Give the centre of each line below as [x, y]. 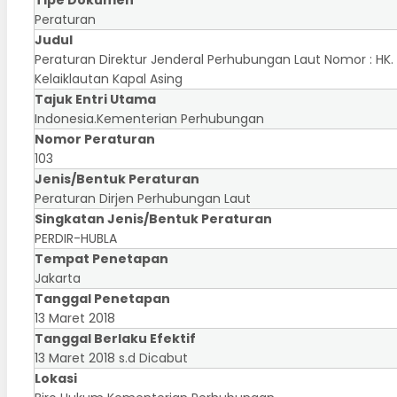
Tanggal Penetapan [102, 298]
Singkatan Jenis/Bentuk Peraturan [153, 218]
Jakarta [58, 278]
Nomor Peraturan [95, 139]
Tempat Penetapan [101, 258]
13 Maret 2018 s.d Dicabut [111, 358]
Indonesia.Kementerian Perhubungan [149, 118]
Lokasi [56, 378]
